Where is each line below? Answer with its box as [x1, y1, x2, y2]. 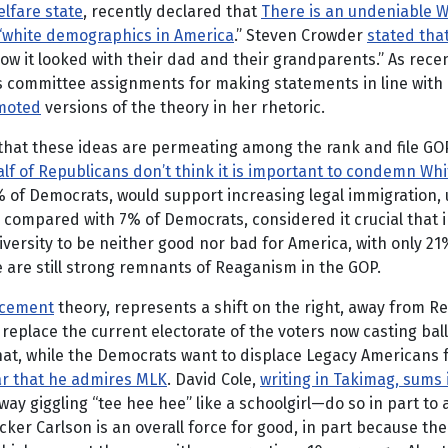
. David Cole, [167, 370, 260, 389]
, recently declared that [83, 2, 261, 21]
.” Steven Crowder [234, 26, 367, 45]
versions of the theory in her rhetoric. [41, 98, 325, 117]
